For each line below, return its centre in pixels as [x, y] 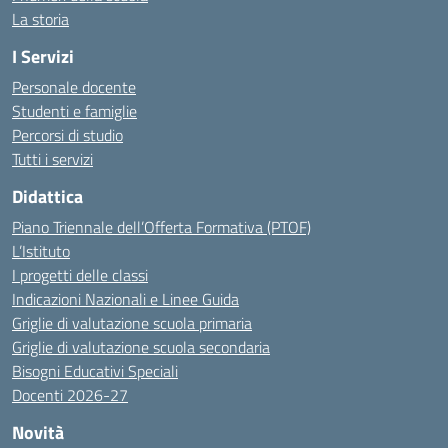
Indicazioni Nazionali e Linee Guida [125, 299]
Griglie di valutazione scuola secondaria [141, 347]
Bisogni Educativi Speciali [95, 371]
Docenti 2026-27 [70, 395]
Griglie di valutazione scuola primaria [132, 323]
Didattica [47, 196]
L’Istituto [41, 251]
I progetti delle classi [80, 275]
